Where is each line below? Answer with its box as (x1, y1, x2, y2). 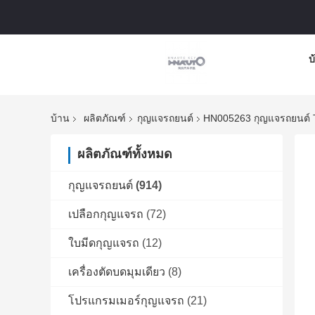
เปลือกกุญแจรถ (68, 208, 143, 221)
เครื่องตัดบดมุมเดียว (68, 266, 165, 278)
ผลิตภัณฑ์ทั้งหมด (77, 147, 172, 162)
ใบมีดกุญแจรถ (68, 237, 139, 250)
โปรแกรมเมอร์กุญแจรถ (68, 295, 184, 307)
